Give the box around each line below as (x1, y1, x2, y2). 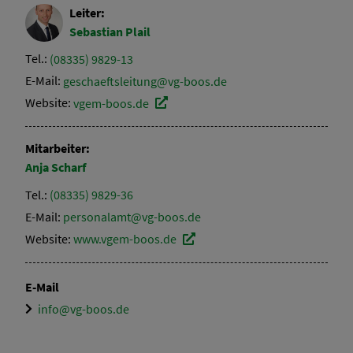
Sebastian (69, 23, 125, 39)
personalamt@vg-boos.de (63, 208, 201, 225)
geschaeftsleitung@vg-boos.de (63, 72, 227, 89)
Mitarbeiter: (25, 140, 90, 157)
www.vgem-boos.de (73, 230, 176, 247)
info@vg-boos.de (38, 300, 129, 317)
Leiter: (69, 5, 105, 21)
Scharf (51, 158, 86, 175)
